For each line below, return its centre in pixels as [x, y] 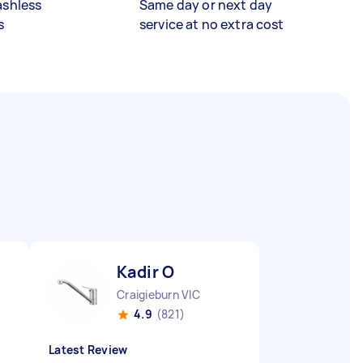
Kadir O [146, 272]
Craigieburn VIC [158, 295]
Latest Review [88, 350]
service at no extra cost [212, 24]
